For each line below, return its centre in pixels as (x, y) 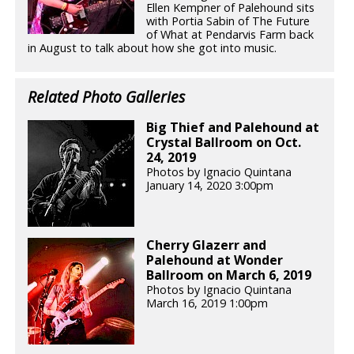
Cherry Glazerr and (207, 245)
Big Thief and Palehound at (233, 127)
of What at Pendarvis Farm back (230, 34)
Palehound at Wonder (215, 260)
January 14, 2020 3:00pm (210, 185)
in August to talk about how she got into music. (153, 47)
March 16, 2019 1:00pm (207, 303)
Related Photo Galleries (107, 96)
